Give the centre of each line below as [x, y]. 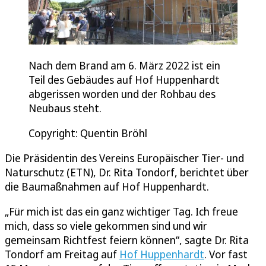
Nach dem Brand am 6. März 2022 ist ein [124, 66]
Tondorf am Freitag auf [62, 254]
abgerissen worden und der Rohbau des [122, 94]
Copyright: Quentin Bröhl [88, 133]
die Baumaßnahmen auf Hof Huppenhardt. [107, 187]
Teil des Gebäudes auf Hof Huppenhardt [124, 80]
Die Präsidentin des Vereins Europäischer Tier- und [124, 158]
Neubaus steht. [66, 108]
